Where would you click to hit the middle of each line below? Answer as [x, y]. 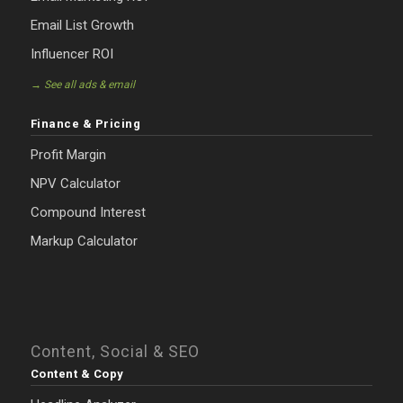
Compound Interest [88, 213]
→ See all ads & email [82, 85]
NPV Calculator [75, 184]
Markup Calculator [84, 242]
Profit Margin [68, 155]
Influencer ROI [72, 54]
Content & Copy [77, 374]
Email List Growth [82, 26]
